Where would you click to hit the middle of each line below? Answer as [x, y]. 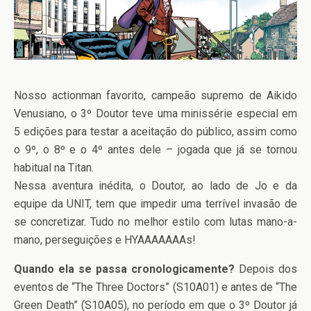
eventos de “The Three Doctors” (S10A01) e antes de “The [155, 287]
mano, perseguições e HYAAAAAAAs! [105, 239]
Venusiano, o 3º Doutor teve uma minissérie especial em [155, 113]
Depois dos [266, 269]
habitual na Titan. [54, 167]
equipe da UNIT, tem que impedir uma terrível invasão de [155, 203]
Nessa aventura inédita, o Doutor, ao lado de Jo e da [155, 185]
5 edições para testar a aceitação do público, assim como [155, 131]
